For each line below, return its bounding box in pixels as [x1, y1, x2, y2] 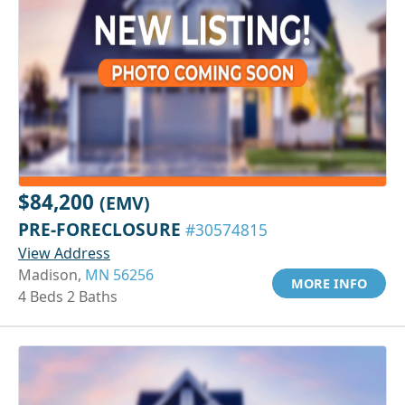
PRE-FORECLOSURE [18, 216, 185, 241]
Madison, [18, 264, 85, 285]
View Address [18, 242, 110, 263]
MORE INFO [291, 274, 367, 292]
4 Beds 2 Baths [18, 286, 118, 306]
